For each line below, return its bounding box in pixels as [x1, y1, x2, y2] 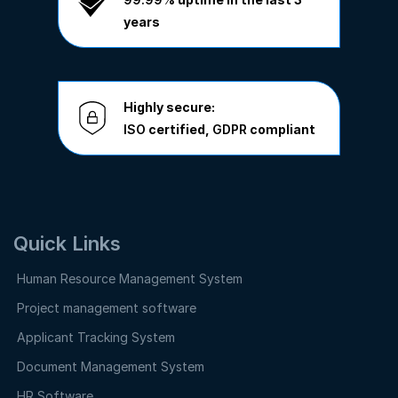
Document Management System [17, 358, 204, 374]
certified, [146, 121, 212, 137]
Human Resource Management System [17, 270, 243, 286]
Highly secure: [123, 99, 215, 115]
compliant [247, 121, 315, 137]
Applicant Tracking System [17, 329, 175, 345]
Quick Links [13, 231, 121, 255]
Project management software [17, 299, 196, 315]
